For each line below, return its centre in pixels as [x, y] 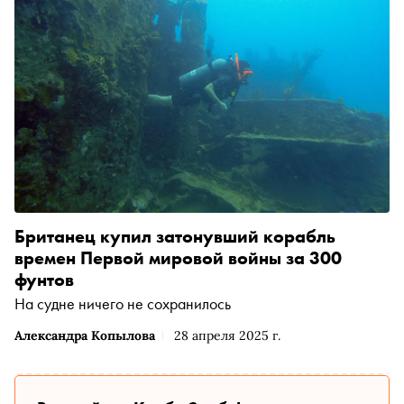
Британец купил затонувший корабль [175, 236]
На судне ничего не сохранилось [123, 303]
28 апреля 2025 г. [227, 335]
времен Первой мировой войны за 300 [178, 257]
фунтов [44, 279]
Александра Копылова [85, 335]
